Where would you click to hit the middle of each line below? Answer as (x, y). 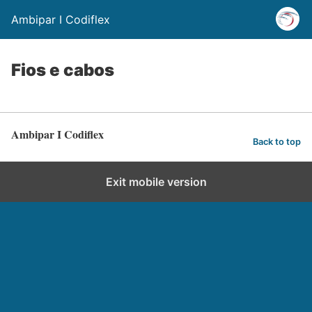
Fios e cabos (63, 70)
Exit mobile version (156, 182)
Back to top (277, 141)
